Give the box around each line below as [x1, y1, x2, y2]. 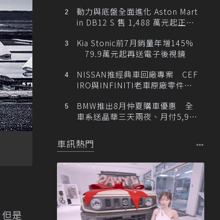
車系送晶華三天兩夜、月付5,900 [76, 110, 199, 122]
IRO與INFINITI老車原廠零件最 [76, 79, 192, 91]
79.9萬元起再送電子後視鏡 [76, 47, 186, 59]
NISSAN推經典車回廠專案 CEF [76, 68, 198, 80]
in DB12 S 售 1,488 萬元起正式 [76, 16, 194, 28]
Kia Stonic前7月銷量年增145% [76, 36, 193, 49]
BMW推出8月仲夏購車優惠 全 [76, 99, 193, 111]
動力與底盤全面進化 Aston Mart [76, 5, 198, 17]
